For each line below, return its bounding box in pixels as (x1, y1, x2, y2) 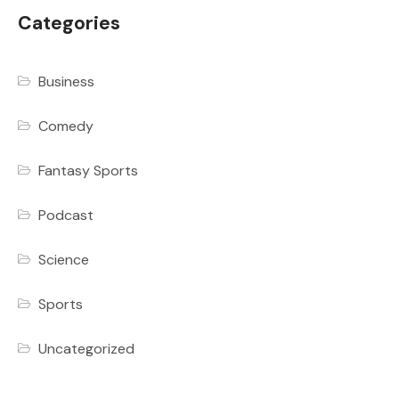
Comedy (38, 116, 94, 135)
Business (38, 71, 95, 91)
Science (38, 249, 90, 269)
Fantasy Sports (38, 160, 139, 180)
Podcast (38, 205, 94, 224)
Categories (18, 10, 120, 36)
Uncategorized (38, 338, 135, 358)
